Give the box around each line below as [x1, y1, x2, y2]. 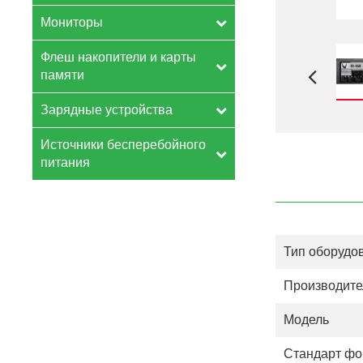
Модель [284, 313, 329, 327]
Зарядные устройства [41, 103, 173, 117]
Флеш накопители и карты [41, 50, 196, 64]
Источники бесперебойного [41, 138, 206, 152]
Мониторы [41, 15, 103, 29]
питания [41, 156, 90, 169]
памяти [41, 68, 84, 82]
